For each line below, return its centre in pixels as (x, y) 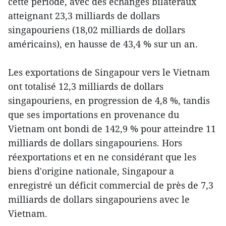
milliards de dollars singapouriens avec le (99, 199)
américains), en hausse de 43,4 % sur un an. (103, 44)
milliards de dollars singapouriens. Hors (95, 143)
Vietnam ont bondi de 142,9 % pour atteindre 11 (112, 128)
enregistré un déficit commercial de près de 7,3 (111, 185)
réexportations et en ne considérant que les (102, 157)
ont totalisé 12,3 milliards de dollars (86, 86)
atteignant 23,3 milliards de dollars (84, 15)
